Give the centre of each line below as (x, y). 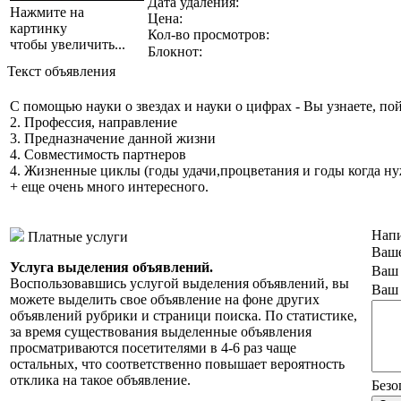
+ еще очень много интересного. (109, 187)
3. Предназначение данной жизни (113, 138)
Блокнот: (175, 51)
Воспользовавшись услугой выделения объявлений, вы (179, 283)
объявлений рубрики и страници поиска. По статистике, (183, 316)
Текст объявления (61, 71)
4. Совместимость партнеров (98, 154)
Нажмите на (47, 12)
